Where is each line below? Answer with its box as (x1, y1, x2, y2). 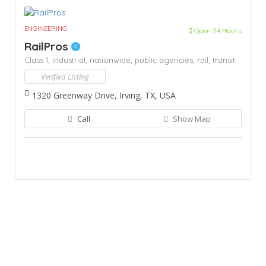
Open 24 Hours (192, 26, 242, 35)
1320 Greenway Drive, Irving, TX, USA (32, 89, 176, 101)
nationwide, (90, 55, 135, 65)
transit (213, 55, 235, 65)
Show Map (171, 113, 211, 124)
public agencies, (135, 55, 197, 65)
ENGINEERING (24, 24, 67, 33)
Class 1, (24, 55, 52, 65)
